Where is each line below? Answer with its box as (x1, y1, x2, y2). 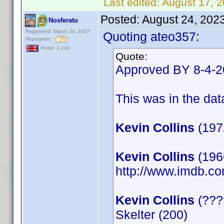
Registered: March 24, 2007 (25, 28, 90, 34)
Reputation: (25, 35, 54, 41)
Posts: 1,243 (39, 45, 70, 51)
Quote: (115, 50, 147, 62)
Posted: (100, 13, 142, 26)
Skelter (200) (115, 207, 187, 221)
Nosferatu (48, 16, 78, 24)
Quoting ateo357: (103, 29, 199, 43)
